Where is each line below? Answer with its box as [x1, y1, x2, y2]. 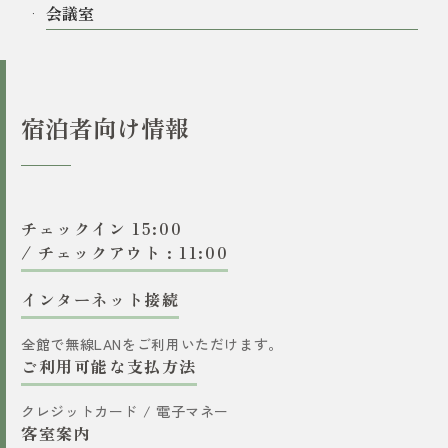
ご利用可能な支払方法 [21, 353, 198, 378]
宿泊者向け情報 [21, 109, 189, 145]
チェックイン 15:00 [21, 215, 183, 240]
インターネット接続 [21, 286, 180, 311]
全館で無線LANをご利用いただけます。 [21, 333, 283, 354]
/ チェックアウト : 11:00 [21, 239, 229, 264]
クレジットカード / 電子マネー [21, 400, 229, 421]
